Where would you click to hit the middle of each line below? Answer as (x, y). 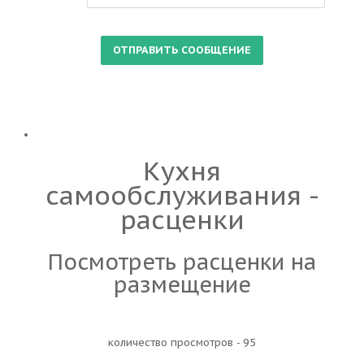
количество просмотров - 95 (182, 342)
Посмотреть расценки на (182, 262)
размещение (182, 284)
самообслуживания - (182, 195)
